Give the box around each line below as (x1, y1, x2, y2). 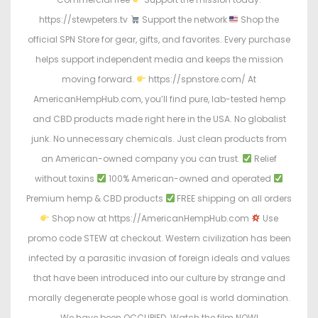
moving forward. (62, 73, 137, 86)
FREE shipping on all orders (175, 192, 292, 205)
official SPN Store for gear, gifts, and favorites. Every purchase (28, 33, 290, 46)
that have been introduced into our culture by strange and (33, 272, 285, 285)
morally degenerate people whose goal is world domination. (28, 292, 290, 305)
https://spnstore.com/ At (146, 73, 256, 86)
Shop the (238, 13, 280, 26)
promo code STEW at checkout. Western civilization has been (27, 232, 291, 245)
